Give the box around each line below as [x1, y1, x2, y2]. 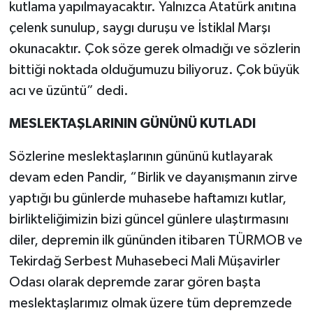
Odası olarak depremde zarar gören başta [8, 275, 261, 289]
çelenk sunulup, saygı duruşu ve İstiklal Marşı [8, 20, 270, 35]
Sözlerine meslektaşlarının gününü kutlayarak [8, 149, 272, 163]
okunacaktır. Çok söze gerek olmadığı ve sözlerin [8, 41, 300, 56]
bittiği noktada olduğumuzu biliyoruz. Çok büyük [8, 62, 299, 77]
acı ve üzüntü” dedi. [8, 83, 129, 98]
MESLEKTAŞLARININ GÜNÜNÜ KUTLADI [8, 116, 256, 131]
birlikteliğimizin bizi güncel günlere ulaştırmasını [8, 212, 289, 226]
